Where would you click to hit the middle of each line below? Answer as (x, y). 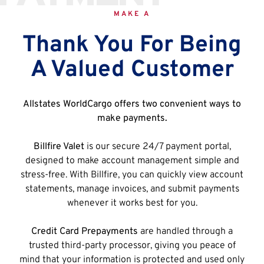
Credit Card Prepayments (85, 231)
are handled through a (185, 231)
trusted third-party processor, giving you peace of (132, 245)
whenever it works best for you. (132, 203)
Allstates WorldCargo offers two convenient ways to (132, 104)
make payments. (132, 118)
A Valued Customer (132, 70)
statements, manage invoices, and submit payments (132, 189)
